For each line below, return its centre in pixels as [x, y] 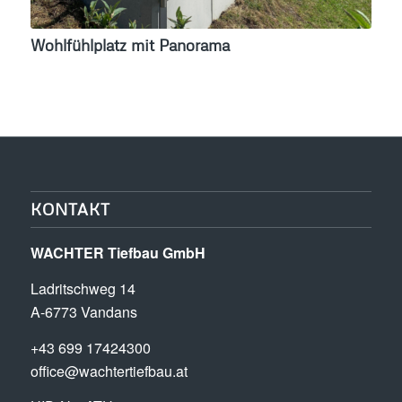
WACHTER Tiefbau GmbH [118, 253]
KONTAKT [70, 210]
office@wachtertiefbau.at [109, 371]
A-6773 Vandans [83, 311]
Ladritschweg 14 [83, 288]
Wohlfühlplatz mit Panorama [130, 45]
